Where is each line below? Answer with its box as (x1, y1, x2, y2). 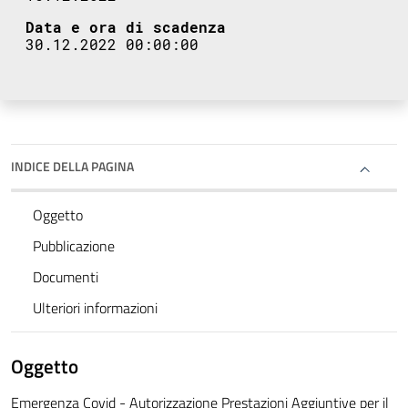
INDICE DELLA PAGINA (11, 157, 134, 177)
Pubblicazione (33, 235, 115, 258)
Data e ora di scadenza (25, 17, 226, 37)
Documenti (33, 266, 98, 289)
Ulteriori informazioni (33, 297, 158, 320)
